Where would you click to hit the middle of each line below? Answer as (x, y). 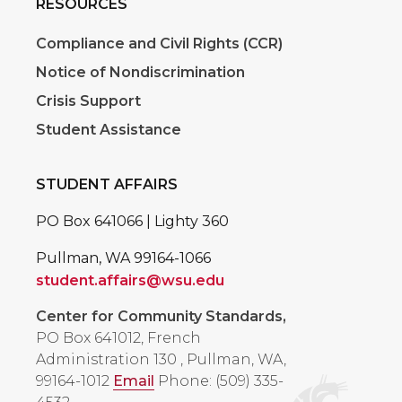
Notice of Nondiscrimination (140, 73)
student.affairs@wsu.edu (130, 281)
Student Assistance (109, 130)
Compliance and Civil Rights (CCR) (159, 44)
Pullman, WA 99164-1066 (123, 258)
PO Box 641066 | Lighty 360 (132, 222)
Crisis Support (88, 101)
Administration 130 (108, 360)
